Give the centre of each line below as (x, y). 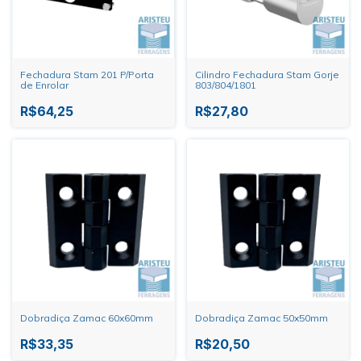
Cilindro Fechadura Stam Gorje (267, 74)
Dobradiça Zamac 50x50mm (261, 318)
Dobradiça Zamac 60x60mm (87, 318)
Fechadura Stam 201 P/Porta (87, 74)
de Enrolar (44, 85)
